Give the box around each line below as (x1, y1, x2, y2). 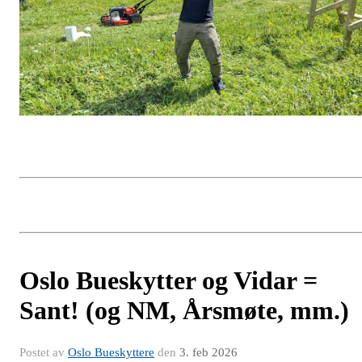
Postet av (19, 345, 68, 359)
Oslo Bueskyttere (68, 345, 154, 359)
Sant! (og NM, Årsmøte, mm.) (19, 295, 349, 325)
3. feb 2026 (179, 345, 238, 359)
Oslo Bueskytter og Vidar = (19, 265, 318, 295)
